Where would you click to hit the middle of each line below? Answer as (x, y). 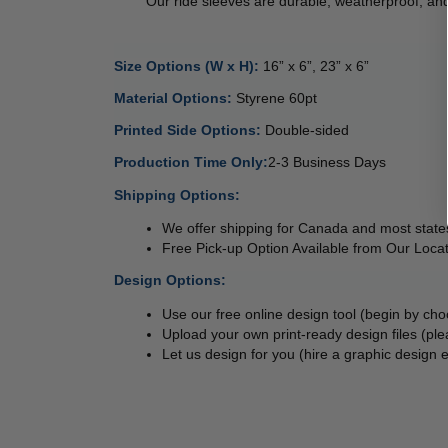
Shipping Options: (177, 194)
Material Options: (175, 97)
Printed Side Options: (189, 130)
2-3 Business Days (327, 162)
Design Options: (170, 280)
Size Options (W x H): (188, 65)
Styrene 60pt (278, 97)
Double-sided (311, 130)
